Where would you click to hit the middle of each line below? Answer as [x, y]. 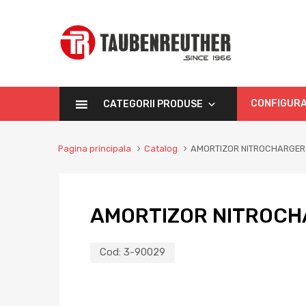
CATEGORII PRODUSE [153, 105]
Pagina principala [94, 149]
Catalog [161, 149]
